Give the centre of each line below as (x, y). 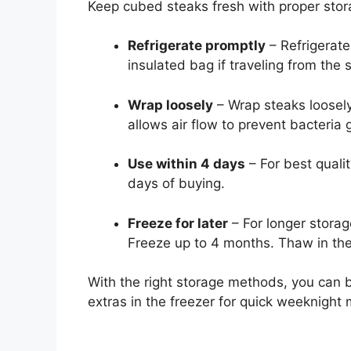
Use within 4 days (186, 164)
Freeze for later (178, 223)
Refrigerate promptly (197, 46)
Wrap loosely (170, 105)
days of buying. (176, 184)
